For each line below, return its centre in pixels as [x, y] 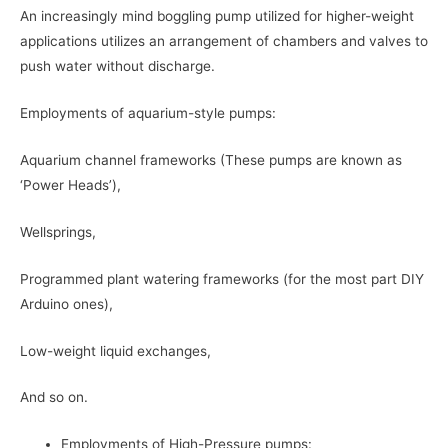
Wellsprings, [58, 231]
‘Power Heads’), [70, 184]
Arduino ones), [66, 303]
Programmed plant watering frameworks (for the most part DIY [222, 278]
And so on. [54, 397]
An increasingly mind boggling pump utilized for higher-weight [217, 16]
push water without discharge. [117, 66]
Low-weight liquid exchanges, [115, 350]
